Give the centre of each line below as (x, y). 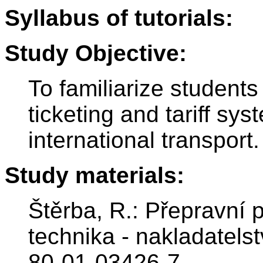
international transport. (144, 140)
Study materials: (95, 176)
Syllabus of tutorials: (119, 18)
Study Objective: (96, 53)
